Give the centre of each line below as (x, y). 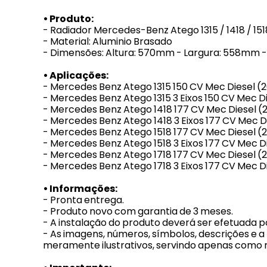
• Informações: (80, 189)
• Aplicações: (76, 75)
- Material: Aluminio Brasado (108, 41)
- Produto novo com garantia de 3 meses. (138, 211)
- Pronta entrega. (83, 200)
